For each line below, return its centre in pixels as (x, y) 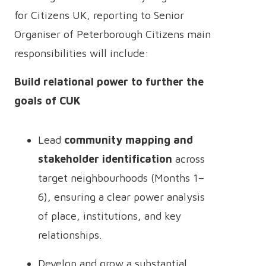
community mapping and (129, 140)
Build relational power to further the (109, 82)
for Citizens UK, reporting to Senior (99, 15)
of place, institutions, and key (110, 216)
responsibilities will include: (82, 53)
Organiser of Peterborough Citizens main (113, 34)
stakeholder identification (105, 159)
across (189, 159)
